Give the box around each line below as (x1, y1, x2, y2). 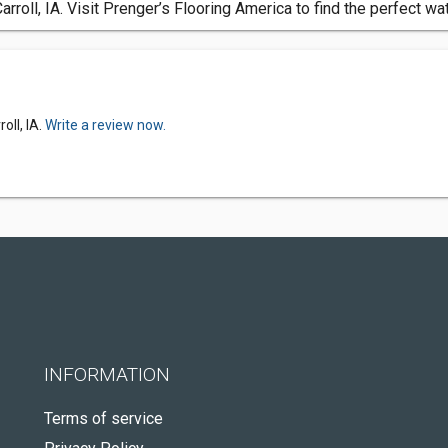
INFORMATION (44, 363, 170, 386)
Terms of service (44, 409, 163, 428)
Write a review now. (45, 117, 166, 133)
